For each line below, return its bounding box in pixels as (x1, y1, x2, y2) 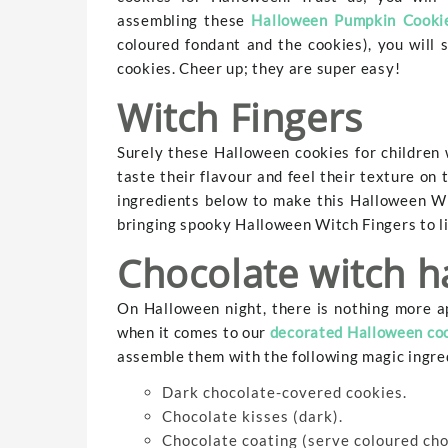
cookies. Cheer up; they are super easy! (117, 58, 401, 77)
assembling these (117, 10, 252, 29)
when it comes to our (117, 322, 270, 341)
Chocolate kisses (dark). (162, 406, 343, 425)
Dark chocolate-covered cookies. (162, 382, 407, 401)
